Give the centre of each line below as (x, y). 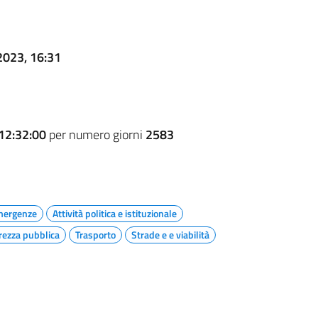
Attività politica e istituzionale (114, 213)
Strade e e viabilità (170, 234)
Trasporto (95, 234)
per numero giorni (95, 134)
